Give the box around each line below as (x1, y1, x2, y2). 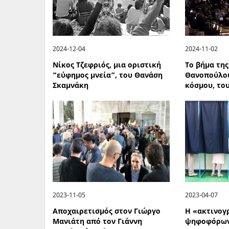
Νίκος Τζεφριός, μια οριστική (53, 59, 161, 70)
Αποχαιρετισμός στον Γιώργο (53, 205, 161, 216)
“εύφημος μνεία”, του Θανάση (53, 70, 163, 80)
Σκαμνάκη (53, 80, 88, 90)
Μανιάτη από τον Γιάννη (53, 216, 142, 226)
